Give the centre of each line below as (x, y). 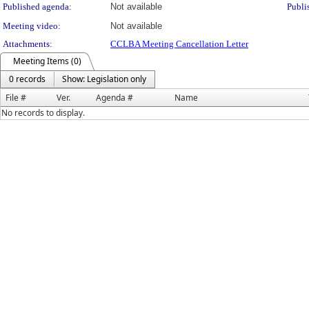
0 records (27, 79)
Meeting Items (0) (47, 61)
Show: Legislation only (104, 79)
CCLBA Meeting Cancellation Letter (179, 44)
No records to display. (43, 113)
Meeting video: (32, 26)
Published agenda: (37, 7)
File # (16, 98)
